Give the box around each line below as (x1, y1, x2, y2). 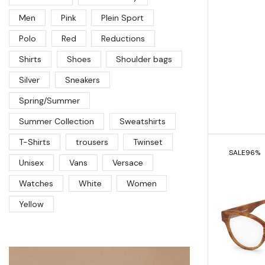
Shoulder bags (116, 54, 173, 65)
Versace (112, 157, 144, 169)
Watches (19, 178, 53, 189)
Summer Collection (19, 116, 94, 127)
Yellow (19, 199, 44, 210)
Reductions (101, 33, 146, 44)
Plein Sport (101, 12, 144, 24)
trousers (75, 137, 108, 148)
